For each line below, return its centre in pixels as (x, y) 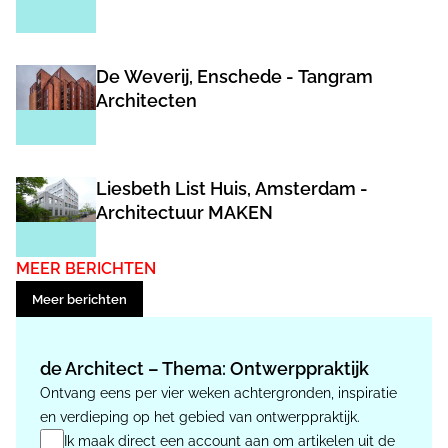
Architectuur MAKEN (184, 212)
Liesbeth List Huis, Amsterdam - (232, 188)
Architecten (146, 100)
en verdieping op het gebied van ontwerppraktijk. (200, 417)
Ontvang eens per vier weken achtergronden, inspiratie (218, 393)
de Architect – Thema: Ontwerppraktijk (204, 368)
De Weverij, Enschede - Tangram (234, 76)
